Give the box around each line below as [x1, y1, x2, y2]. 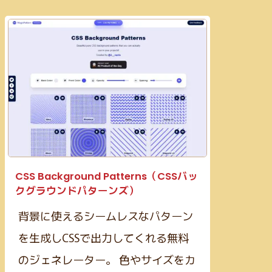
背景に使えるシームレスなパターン [18, 207, 193, 223]
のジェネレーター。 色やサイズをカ [18, 251, 195, 267]
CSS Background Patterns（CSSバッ [15, 169, 199, 183]
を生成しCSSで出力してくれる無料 [18, 229, 189, 245]
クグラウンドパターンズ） [15, 183, 140, 198]
